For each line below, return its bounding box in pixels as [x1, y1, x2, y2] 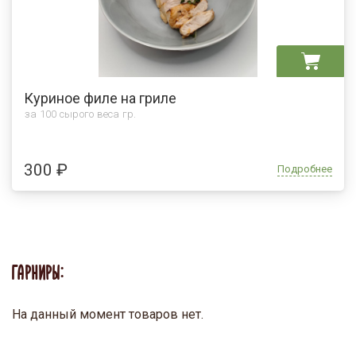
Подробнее [277, 162, 332, 175]
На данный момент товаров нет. [12, 306, 203, 322]
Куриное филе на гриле [24, 89, 176, 106]
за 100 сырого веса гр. [25, 107, 137, 120]
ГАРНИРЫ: [12, 265, 64, 284]
